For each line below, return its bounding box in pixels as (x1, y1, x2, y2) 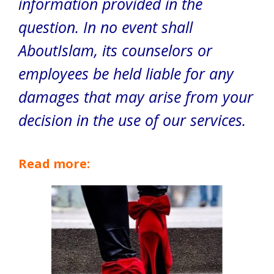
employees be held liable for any (18, 63, 234, 84)
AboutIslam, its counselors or (18, 40, 212, 61)
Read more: (18, 155, 90, 172)
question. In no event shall (18, 17, 193, 37)
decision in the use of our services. (18, 109, 246, 130)
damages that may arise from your (18, 86, 253, 107)
